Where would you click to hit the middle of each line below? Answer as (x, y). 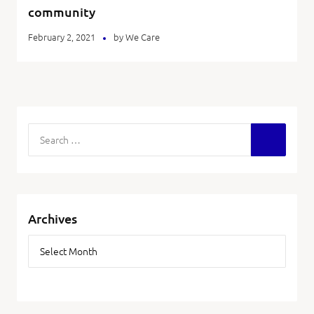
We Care (143, 37)
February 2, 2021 (62, 37)
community (62, 12)
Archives (53, 218)
